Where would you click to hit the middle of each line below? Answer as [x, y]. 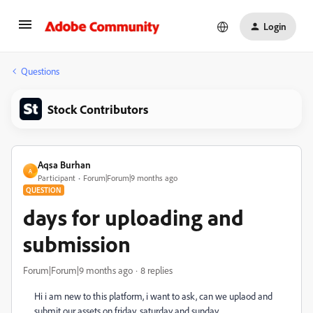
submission [77, 244]
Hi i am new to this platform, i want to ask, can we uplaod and [153, 296]
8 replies [156, 270]
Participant [57, 178]
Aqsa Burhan [64, 165]
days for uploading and [133, 217]
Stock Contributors [98, 109]
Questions [40, 71]
